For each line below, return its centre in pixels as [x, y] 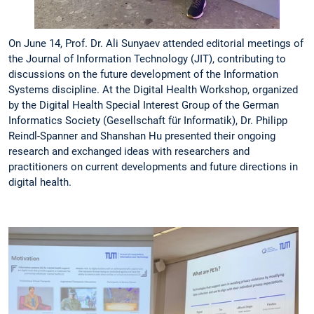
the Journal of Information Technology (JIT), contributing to [147, 59]
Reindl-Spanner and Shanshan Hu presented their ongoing [142, 136]
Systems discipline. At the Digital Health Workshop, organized [153, 90]
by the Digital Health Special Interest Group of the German [144, 105]
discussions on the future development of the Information [143, 75]
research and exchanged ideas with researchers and [129, 152]
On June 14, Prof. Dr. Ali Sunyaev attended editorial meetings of [156, 44]
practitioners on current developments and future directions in [153, 167]
